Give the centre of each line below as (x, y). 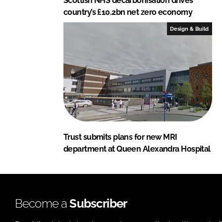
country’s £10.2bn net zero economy (128, 12)
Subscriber (98, 203)
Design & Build (190, 28)
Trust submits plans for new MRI (120, 137)
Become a (42, 203)
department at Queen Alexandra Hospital (137, 149)
